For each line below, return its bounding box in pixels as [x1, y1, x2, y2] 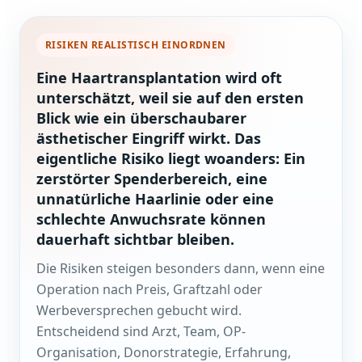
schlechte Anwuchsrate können [36, 209, 266, 229]
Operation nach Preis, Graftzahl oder [36, 280, 263, 299]
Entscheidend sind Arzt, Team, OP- [36, 322, 246, 341]
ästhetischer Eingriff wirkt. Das [36, 128, 261, 149]
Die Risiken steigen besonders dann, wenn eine [36, 259, 325, 278]
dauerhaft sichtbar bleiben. [36, 229, 234, 250]
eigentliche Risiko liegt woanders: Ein [36, 149, 305, 169]
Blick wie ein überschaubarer [36, 108, 246, 128]
